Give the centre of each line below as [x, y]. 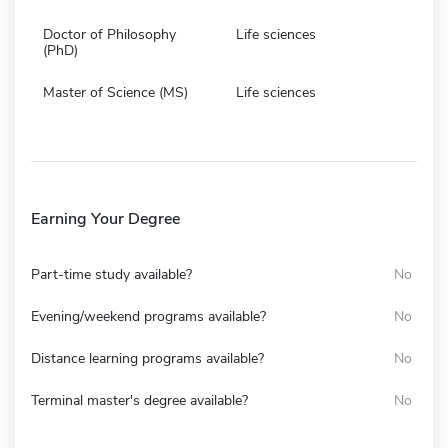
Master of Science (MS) [115, 92]
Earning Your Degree [105, 218]
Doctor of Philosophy [109, 34]
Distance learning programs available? [147, 358]
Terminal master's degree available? [139, 400]
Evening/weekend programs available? [148, 316]
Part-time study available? [111, 274]
